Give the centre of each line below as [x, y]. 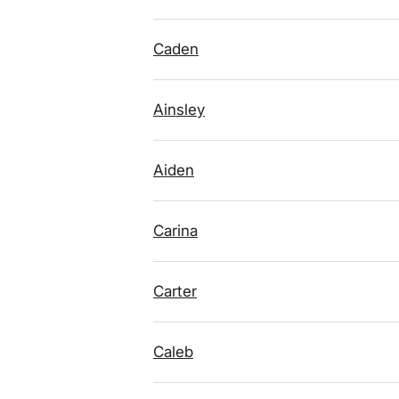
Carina [175, 231]
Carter [175, 291]
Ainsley [179, 110]
